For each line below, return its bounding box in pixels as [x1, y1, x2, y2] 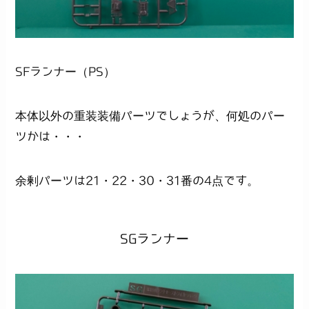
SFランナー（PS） [15, 66, 116, 78]
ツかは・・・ [15, 130, 86, 143]
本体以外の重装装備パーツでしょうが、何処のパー [15, 110, 286, 122]
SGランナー [120, 232, 189, 246]
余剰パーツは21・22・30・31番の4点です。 [15, 175, 259, 187]
